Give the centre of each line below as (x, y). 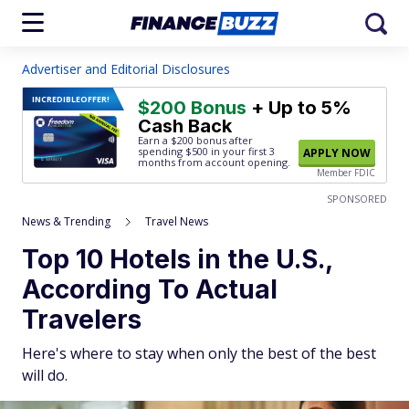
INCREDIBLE (56, 99)
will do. (45, 375)
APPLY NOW (337, 153)
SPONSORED (357, 199)
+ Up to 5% (299, 108)
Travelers (82, 320)
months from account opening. (214, 162)
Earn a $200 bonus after (195, 140)
